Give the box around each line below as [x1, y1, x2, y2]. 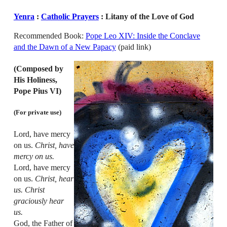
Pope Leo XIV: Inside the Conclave [85, 31, 200, 40]
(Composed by [13, 64, 63, 73]
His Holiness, [13, 75, 57, 85]
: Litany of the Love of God [98, 12, 194, 21]
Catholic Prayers [41, 12, 99, 21]
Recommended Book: [13, 31, 86, 40]
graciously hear [13, 196, 64, 205]
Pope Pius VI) [13, 87, 61, 96]
